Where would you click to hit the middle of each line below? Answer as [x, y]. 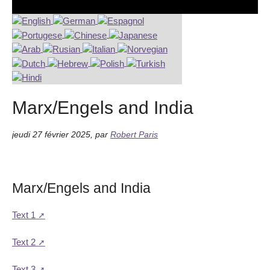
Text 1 [24, 215]
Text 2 [24, 242]
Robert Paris [134, 134]
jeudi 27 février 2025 [51, 134]
